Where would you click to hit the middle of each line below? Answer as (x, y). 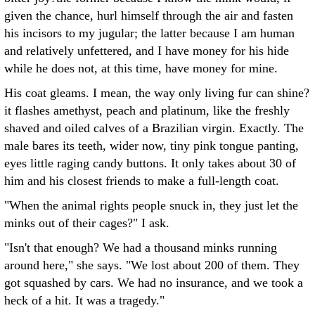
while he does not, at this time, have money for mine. (141, 68)
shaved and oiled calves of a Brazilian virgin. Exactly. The (154, 128)
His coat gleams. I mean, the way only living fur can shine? (157, 93)
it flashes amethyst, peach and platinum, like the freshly (147, 110)
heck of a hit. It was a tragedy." (84, 300)
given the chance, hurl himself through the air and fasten (149, 15)
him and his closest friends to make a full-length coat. (142, 181)
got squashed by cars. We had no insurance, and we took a (154, 283)
